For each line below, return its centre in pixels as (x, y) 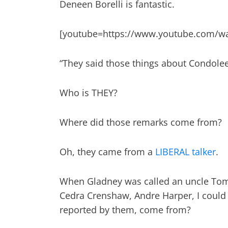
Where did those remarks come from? (141, 122)
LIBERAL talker (186, 152)
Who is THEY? (89, 93)
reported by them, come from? (125, 210)
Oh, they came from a (107, 152)
